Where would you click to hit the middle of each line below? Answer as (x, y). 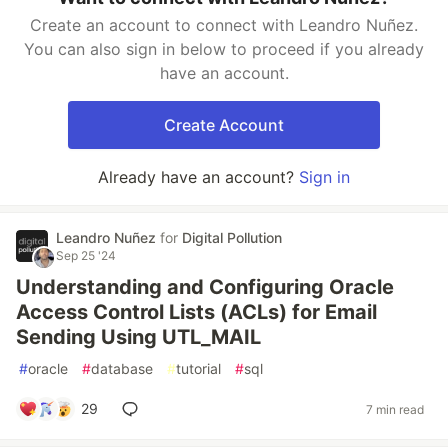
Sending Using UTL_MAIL (138, 337)
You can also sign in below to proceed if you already (224, 49)
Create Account (224, 125)
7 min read (395, 409)
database (122, 368)
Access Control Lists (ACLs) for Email (196, 312)
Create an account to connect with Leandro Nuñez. (224, 25)
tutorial (198, 368)
